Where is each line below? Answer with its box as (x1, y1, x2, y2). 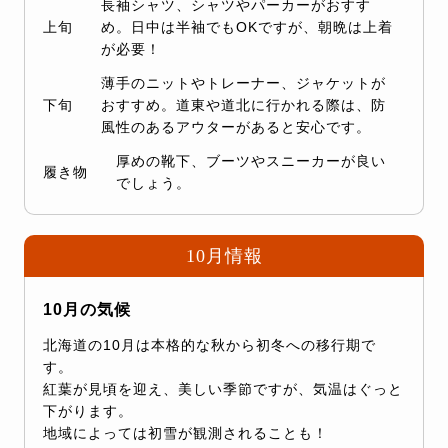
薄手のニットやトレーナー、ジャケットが (101, 75, 386, 92)
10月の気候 (43, 301, 131, 319)
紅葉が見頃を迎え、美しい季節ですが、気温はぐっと (43, 381, 403, 398)
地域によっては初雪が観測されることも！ (43, 425, 328, 442)
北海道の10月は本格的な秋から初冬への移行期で (43, 337, 376, 354)
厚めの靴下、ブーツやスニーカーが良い (116, 153, 386, 170)
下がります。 (43, 403, 133, 420)
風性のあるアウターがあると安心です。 (101, 119, 371, 136)
